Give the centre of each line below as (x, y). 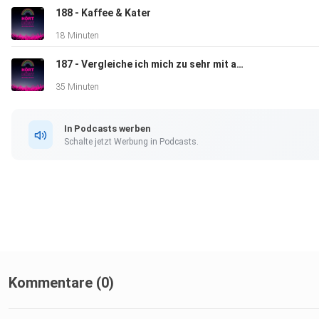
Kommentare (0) (61, 283)
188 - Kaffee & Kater (103, 13)
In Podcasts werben (107, 128)
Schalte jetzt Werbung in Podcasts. (131, 141)
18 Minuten (77, 36)
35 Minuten (77, 87)
